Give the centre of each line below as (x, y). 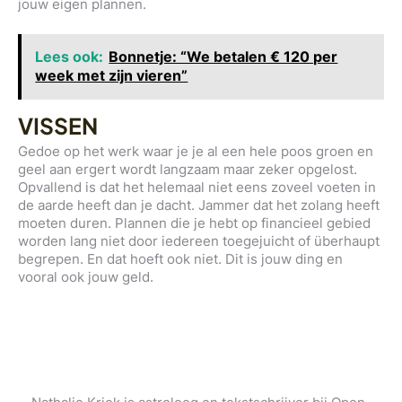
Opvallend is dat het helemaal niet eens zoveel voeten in (197, 188)
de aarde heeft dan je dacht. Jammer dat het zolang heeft (199, 205)
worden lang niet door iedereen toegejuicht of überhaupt (199, 241)
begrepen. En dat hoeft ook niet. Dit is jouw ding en (180, 259)
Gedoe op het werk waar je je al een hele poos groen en (196, 152)
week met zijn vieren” (112, 76)
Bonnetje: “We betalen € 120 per (223, 57)
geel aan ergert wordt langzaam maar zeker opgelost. (188, 170)
